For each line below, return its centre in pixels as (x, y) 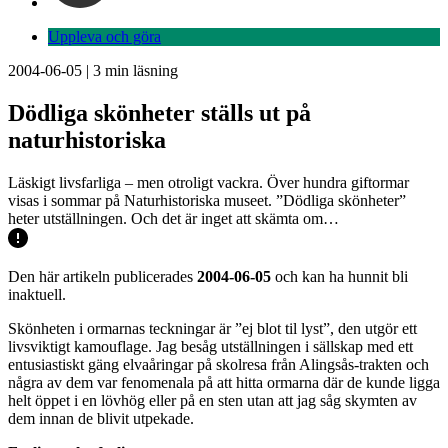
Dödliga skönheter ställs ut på (159, 112)
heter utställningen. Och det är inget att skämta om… (173, 218)
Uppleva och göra (104, 36)
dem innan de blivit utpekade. (101, 418)
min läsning (139, 70)
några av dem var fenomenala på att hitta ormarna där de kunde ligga (224, 382)
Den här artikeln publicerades (102, 276)
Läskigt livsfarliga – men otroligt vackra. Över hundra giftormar (208, 182)
